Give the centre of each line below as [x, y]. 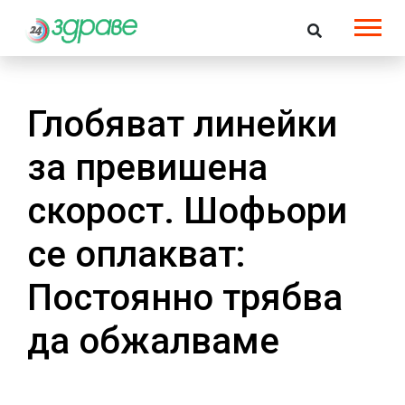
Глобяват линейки [182, 124]
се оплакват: [137, 254]
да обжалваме [153, 341]
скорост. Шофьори [187, 211]
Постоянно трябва [185, 297]
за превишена [147, 167]
